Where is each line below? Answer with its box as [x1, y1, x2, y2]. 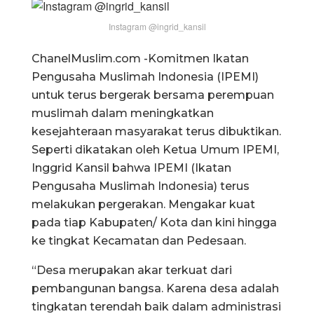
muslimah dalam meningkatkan [32, 106, 214, 120]
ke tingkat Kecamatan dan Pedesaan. [32, 233, 246, 247]
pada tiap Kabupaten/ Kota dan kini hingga [32, 215, 277, 229]
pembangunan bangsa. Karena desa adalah [32, 281, 279, 295]
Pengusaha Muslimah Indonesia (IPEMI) [32, 69, 259, 83]
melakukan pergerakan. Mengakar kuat [32, 197, 255, 211]
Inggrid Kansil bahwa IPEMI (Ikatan [32, 161, 231, 175]
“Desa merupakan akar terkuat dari [32, 263, 232, 277]
